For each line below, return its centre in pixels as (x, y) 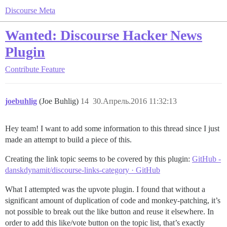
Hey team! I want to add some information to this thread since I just (112, 128)
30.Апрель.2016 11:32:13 (135, 101)
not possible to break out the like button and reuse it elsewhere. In (109, 212)
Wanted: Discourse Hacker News (104, 35)
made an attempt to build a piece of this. (68, 140)
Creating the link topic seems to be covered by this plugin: (99, 159)
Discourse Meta (30, 10)
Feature (53, 69)
